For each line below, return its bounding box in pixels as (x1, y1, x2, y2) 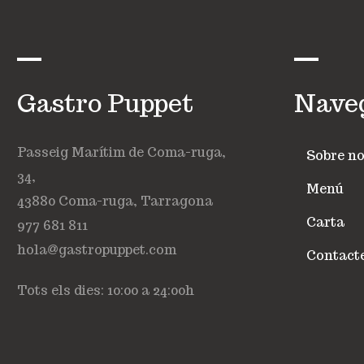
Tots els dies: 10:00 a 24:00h (17, 282, 195, 299)
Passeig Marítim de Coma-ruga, (17, 144, 227, 161)
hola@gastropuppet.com (17, 241, 177, 258)
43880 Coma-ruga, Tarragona (17, 193, 214, 210)
